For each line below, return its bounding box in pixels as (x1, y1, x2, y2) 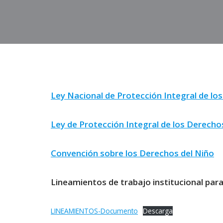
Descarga (143, 206, 173, 216)
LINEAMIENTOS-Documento (51, 206, 138, 216)
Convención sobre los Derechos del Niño (51, 147, 214, 159)
